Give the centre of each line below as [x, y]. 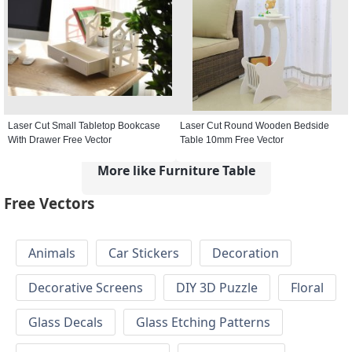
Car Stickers [144, 253]
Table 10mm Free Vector [232, 139]
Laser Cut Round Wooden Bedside [255, 125]
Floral [307, 288]
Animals [52, 253]
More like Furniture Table [176, 170]
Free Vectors [49, 203]
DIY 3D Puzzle [217, 288]
